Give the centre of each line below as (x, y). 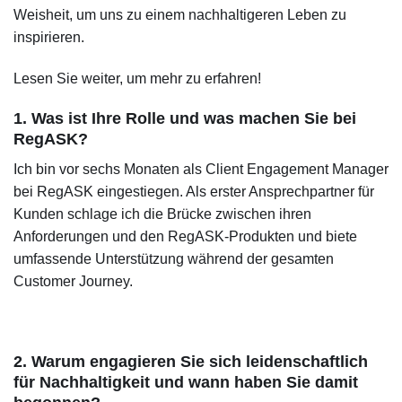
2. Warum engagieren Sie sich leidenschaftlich (191, 362)
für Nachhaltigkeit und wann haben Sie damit (186, 383)
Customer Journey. (73, 281)
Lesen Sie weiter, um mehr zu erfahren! (137, 78)
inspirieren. (49, 38)
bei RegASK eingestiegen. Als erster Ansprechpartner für (194, 191)
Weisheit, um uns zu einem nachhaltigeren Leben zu (180, 15)
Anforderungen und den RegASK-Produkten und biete (185, 236)
